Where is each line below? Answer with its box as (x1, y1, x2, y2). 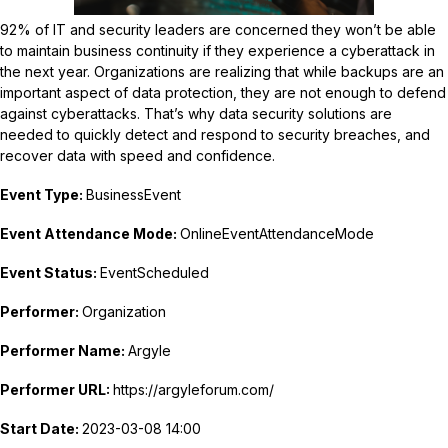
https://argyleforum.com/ (113, 380, 274, 398)
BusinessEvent (86, 185, 181, 203)
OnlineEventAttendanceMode (180, 224, 374, 242)
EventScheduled (100, 263, 209, 281)
